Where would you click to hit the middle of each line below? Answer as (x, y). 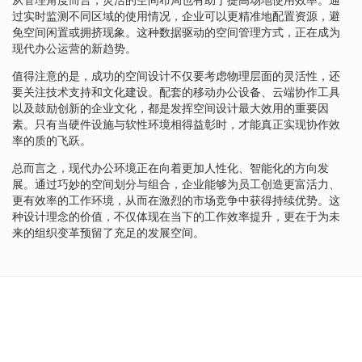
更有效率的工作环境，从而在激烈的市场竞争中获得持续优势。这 (176, 200)
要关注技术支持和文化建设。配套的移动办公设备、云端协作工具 (176, 92)
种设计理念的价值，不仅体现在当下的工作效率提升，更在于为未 (176, 216)
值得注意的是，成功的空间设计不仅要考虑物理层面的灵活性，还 (176, 76)
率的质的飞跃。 (52, 140)
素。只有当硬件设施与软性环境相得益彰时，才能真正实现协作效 (176, 124)
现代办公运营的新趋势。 (74, 48)
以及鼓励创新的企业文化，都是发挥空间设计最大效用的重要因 (170, 108)
